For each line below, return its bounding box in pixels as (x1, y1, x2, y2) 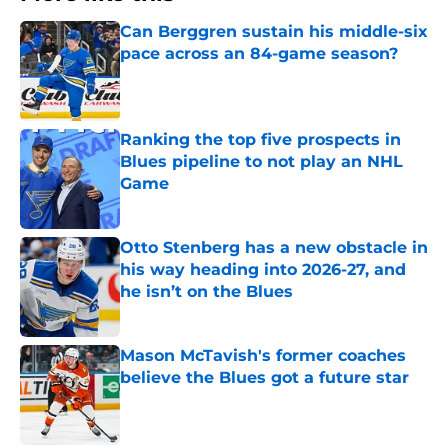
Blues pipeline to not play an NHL (120, 152, 403, 172)
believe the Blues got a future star (120, 368, 409, 388)
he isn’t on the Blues (120, 282, 293, 302)
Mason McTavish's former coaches (120, 346, 406, 366)
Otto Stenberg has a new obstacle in (120, 238, 428, 258)
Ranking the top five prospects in (120, 130, 401, 150)
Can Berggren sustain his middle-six (120, 22, 428, 42)
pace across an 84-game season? (120, 44, 398, 64)
